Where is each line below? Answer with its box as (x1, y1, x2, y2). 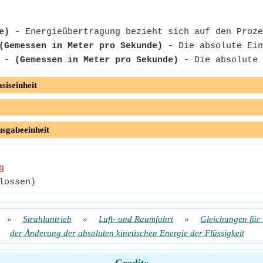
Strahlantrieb (23, 214, 72, 224)
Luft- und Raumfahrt (99, 214, 173, 224)
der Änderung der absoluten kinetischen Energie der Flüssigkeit (10, 228, 244, 238)
